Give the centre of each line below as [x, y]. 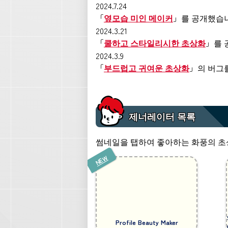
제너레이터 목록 [162, 117]
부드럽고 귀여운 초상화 [147, 67]
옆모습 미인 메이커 [138, 18]
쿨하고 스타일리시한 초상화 [155, 42]
